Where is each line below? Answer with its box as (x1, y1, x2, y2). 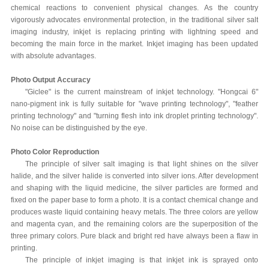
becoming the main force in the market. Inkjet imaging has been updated (10, 39, 259, 48)
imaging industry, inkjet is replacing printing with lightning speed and (10, 27, 259, 36)
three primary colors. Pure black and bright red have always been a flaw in (10, 231, 259, 240)
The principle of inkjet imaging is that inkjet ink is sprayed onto (25, 255, 259, 264)
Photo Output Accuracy (10, 75, 91, 84)
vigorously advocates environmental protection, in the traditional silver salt (10, 15, 259, 24)
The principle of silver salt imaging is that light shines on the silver (25, 159, 259, 168)
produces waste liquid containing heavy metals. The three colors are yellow (10, 207, 259, 216)
